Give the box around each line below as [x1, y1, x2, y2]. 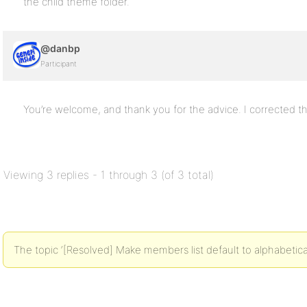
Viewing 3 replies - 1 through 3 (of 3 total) [3, 168, 214, 182]
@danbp [40, 42, 80, 54]
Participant [40, 59, 77, 69]
